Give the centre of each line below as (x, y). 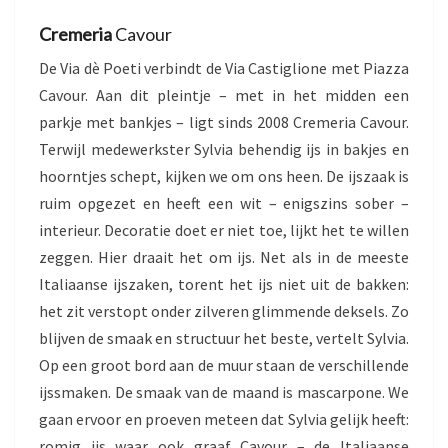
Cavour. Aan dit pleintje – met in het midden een (224, 95)
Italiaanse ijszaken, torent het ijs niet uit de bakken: (224, 284)
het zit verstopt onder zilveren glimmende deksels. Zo (224, 311)
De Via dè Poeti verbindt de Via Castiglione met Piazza (224, 68)
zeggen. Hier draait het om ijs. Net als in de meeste (224, 257)
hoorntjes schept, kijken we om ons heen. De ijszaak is (224, 176)
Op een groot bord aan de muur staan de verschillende (224, 365)
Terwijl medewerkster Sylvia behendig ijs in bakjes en (224, 149)
